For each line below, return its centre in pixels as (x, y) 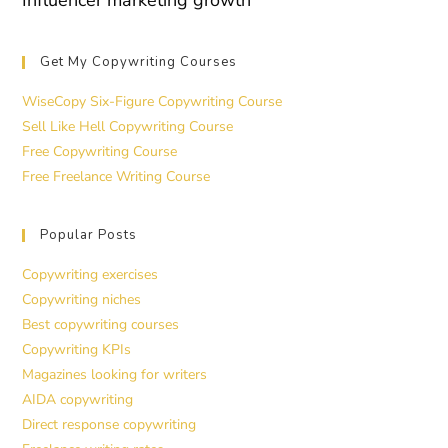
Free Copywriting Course (100, 152)
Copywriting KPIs (77, 350)
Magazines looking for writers (115, 375)
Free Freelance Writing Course (116, 177)
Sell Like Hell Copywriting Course (128, 127)
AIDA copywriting (78, 400)
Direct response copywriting (109, 425)
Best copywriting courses (101, 325)
